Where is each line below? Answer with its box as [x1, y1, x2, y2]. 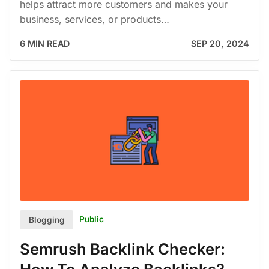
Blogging [28, 214, 65, 225]
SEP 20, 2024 [191, 38, 249, 49]
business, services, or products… [20, 13, 169, 25]
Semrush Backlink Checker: [20, 239, 225, 258]
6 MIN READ [20, 38, 70, 49]
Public [79, 214, 104, 225]
